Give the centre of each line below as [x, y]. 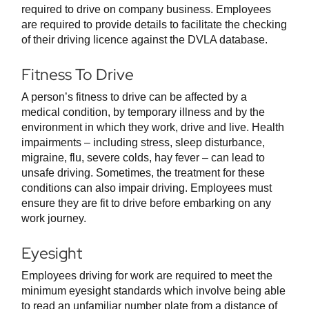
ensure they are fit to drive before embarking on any [146, 203]
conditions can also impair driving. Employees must [147, 188]
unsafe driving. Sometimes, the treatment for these [143, 173]
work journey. [54, 219]
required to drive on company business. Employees [146, 10]
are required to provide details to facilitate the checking [154, 25]
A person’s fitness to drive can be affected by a [134, 97]
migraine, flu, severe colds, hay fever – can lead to [143, 158]
